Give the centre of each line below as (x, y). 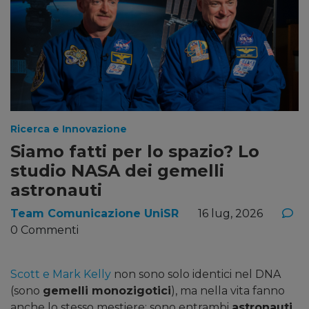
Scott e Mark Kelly (61, 275)
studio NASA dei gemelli (117, 171)
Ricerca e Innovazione (69, 129)
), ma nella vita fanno (228, 291)
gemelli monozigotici (107, 291)
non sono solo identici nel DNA (196, 275)
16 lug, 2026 (230, 214)
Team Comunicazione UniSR (94, 214)
